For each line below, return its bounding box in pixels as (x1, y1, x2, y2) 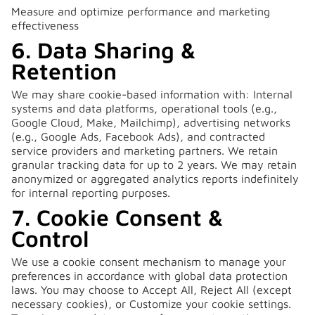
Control (11, 225, 89, 252)
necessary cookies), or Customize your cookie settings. (11, 297, 291, 310)
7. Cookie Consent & (11, 204, 224, 231)
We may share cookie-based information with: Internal (11, 88, 292, 101)
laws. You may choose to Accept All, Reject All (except (11, 283, 292, 296)
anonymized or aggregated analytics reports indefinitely (11, 172, 299, 185)
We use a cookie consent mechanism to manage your (11, 255, 286, 268)
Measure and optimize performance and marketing (11, 5, 270, 18)
